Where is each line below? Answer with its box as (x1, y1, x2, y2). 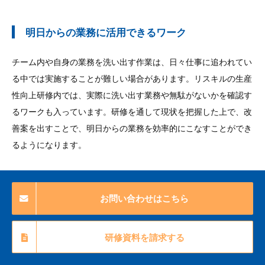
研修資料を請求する (104, 231, 185, 244)
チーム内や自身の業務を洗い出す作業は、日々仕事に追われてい (12, 56, 252, 68)
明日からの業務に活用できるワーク (25, 25, 186, 40)
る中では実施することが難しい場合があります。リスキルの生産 (12, 72, 252, 85)
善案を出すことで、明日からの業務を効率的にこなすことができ (12, 122, 252, 134)
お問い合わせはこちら (100, 192, 189, 205)
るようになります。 (12, 138, 86, 151)
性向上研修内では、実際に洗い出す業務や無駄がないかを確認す (12, 89, 252, 101)
